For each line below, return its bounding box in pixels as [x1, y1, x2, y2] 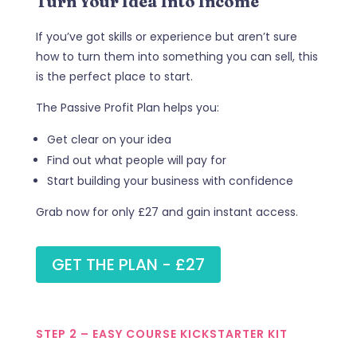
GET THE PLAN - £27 [51, 253, 205, 276]
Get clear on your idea [46, 131, 171, 147]
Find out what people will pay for [46, 151, 226, 168]
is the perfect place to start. [35, 68, 193, 84]
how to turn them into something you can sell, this [35, 48, 318, 65]
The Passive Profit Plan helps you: [35, 99, 219, 116]
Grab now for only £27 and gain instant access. [35, 203, 298, 220]
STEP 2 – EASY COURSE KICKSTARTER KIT [35, 325, 288, 342]
